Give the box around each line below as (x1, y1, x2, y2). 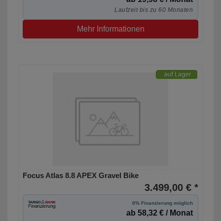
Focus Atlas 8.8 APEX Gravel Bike (23, 171, 139, 180)
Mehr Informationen (76, 25, 145, 34)
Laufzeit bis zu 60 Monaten (114, 6, 193, 14)
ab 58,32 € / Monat (126, 209, 193, 218)
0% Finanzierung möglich (132, 200, 193, 206)
